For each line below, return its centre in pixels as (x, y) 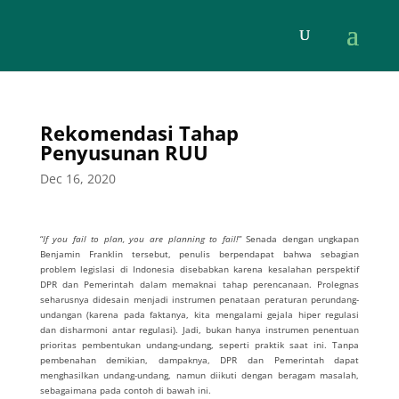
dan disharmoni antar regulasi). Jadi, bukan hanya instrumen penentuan (199, 330)
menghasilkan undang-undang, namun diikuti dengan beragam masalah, (199, 375)
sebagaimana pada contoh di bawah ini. (125, 390)
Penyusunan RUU (124, 152)
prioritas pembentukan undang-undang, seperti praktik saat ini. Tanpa (199, 345)
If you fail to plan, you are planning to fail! (140, 239)
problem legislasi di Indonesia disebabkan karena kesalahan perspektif (199, 269)
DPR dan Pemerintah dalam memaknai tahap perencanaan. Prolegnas (199, 284)
